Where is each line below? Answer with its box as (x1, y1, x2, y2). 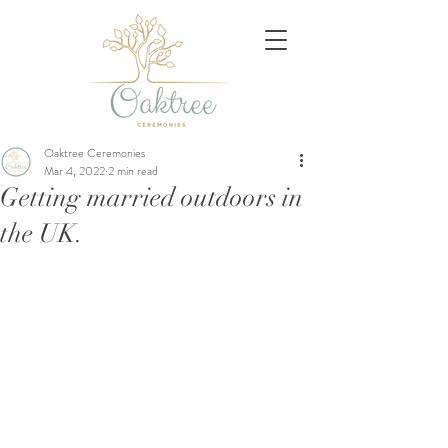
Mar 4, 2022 (44, 162, 105, 180)
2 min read (108, 162, 158, 180)
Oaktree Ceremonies (44, 144, 145, 162)
